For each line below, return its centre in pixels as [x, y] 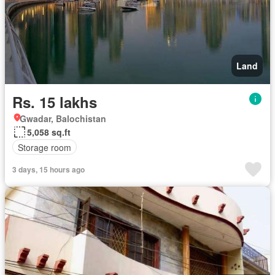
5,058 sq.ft [49, 132]
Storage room [45, 147]
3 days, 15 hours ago [48, 170]
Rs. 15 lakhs [55, 102]
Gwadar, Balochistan [63, 119]
